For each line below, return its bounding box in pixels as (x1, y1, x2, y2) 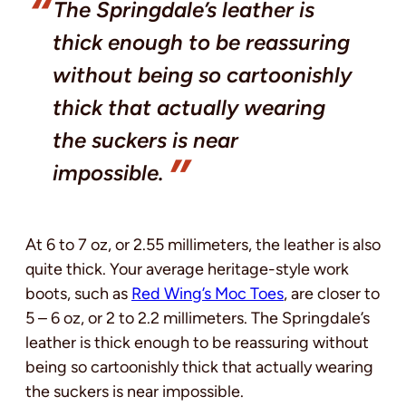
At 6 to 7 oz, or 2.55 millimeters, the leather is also (25, 234, 381, 255)
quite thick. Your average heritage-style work (25, 258, 349, 279)
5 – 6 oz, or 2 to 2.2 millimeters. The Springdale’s (25, 307, 370, 328)
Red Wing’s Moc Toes (131, 283, 284, 304)
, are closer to (284, 283, 380, 304)
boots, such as (25, 283, 131, 304)
